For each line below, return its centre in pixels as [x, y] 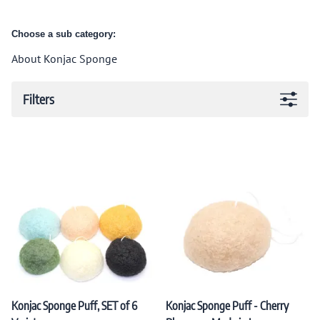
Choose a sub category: [64, 34]
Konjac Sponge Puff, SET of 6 [74, 305]
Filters [39, 99]
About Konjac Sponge [64, 58]
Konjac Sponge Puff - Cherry [227, 305]
